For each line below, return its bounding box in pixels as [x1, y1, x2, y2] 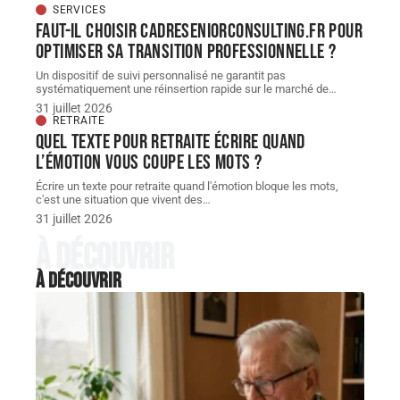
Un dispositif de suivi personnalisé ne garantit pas [36, 68, 286, 82]
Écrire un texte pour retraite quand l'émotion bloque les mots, [36, 179, 338, 193]
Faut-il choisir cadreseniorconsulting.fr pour [36, 18, 362, 44]
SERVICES [53, 3, 106, 16]
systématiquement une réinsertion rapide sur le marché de [36, 81, 329, 96]
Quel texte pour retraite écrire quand [36, 129, 305, 154]
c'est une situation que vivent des [36, 192, 203, 206]
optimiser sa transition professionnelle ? [36, 38, 337, 64]
